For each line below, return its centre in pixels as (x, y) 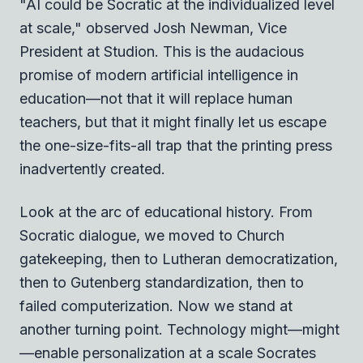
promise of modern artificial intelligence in (159, 75)
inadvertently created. (92, 169)
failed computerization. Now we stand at (156, 305)
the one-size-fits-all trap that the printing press (176, 145)
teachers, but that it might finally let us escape (173, 122)
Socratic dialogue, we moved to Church (152, 235)
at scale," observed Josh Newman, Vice (153, 28)
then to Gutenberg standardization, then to (162, 282)
